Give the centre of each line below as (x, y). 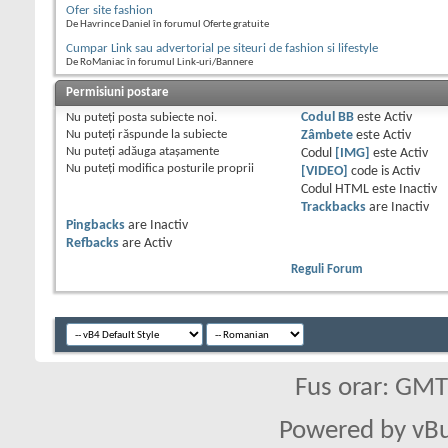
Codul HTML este (349, 190)
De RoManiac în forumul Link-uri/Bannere (159, 63)
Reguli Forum (326, 270)
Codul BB (327, 118)
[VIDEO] (324, 172)
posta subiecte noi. (166, 118)
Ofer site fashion (109, 11)
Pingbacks (95, 226)
